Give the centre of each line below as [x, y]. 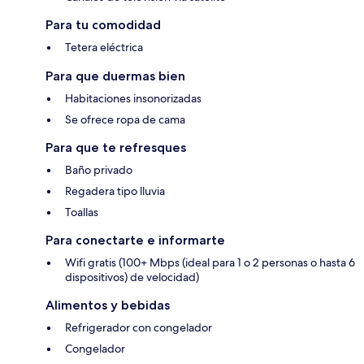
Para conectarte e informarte [135, 240]
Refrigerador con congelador [139, 328]
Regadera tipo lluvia [115, 191]
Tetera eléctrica [104, 48]
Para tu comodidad [103, 25]
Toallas [82, 212]
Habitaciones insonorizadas [133, 99]
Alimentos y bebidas [108, 305]
